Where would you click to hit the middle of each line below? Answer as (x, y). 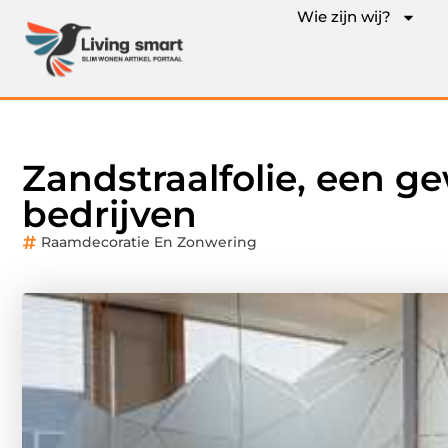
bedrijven (109, 214)
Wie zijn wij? (344, 16)
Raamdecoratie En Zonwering (149, 242)
